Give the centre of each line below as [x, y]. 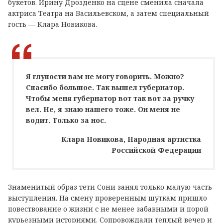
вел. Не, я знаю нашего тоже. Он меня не [103, 110]
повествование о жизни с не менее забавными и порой [108, 209]
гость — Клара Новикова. [53, 24]
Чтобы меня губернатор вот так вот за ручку [110, 99]
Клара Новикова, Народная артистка [131, 139]
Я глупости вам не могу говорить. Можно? [105, 77]
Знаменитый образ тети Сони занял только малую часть [110, 187]
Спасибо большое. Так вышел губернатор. [105, 88]
